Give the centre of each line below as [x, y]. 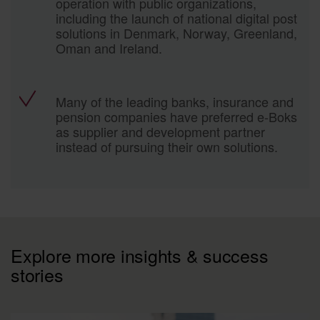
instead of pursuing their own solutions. [166, 146]
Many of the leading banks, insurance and [174, 101]
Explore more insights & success [140, 255]
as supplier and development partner [160, 131]
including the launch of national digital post [176, 17]
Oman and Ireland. [109, 47]
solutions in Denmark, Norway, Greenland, [176, 32]
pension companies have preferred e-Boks [176, 116]
